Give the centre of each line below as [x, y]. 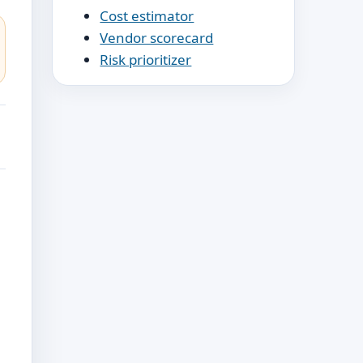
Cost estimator [147, 15]
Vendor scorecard [157, 37]
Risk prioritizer [146, 59]
